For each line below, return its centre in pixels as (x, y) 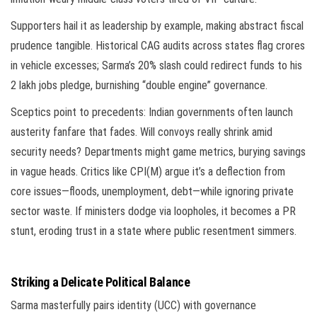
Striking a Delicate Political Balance (100, 282)
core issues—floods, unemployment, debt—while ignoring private (152, 192)
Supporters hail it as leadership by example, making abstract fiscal (157, 26)
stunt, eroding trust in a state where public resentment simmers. (154, 231)
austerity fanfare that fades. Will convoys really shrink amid (142, 132)
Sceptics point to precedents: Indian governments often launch (152, 113)
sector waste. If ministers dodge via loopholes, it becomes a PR (153, 212)
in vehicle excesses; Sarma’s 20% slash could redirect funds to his (156, 66)
